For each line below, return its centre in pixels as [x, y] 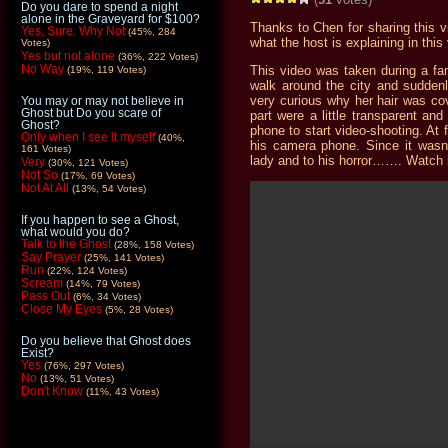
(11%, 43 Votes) [122, 391]
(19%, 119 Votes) [106, 69]
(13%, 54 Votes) [109, 188]
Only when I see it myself [88, 137]
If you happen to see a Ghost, [100, 220]
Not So [39, 175]
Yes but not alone [68, 56]
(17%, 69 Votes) [98, 175]
